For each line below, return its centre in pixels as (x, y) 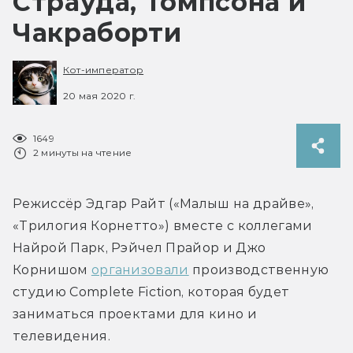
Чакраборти (97, 32)
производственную (259, 269)
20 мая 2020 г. (100, 95)
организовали (140, 269)
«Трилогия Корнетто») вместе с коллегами (163, 225)
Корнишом (52, 269)
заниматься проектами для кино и (135, 314)
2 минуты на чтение (83, 152)
